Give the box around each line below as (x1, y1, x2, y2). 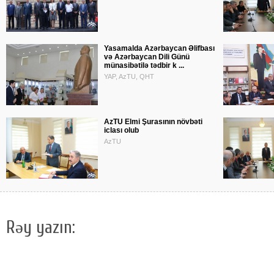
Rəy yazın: (6, 217, 75, 238)
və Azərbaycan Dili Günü (104, 53, 190, 61)
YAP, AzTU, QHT (104, 73, 154, 80)
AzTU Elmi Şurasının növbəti (104, 117, 202, 126)
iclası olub (104, 126, 139, 135)
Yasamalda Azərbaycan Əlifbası (104, 44, 215, 53)
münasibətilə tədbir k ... (104, 61, 184, 70)
